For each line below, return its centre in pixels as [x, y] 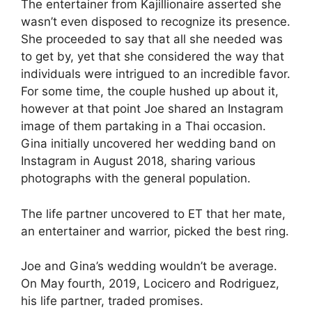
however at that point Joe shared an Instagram [152, 109]
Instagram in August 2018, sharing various [138, 161]
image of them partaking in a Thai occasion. [143, 126]
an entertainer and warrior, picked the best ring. [155, 231]
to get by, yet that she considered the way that [153, 56]
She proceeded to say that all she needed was [152, 39]
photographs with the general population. [136, 178]
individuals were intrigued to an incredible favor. [156, 74]
